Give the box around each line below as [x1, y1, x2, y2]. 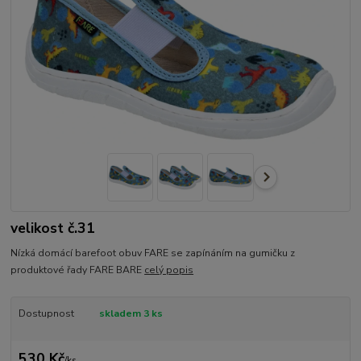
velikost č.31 [10, 218, 96, 239]
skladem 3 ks [98, 306, 163, 320]
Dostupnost [18, 306, 74, 320]
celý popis [144, 263, 194, 276]
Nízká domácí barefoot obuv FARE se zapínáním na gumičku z [10, 246, 296, 259]
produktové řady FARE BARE [10, 263, 145, 276]
